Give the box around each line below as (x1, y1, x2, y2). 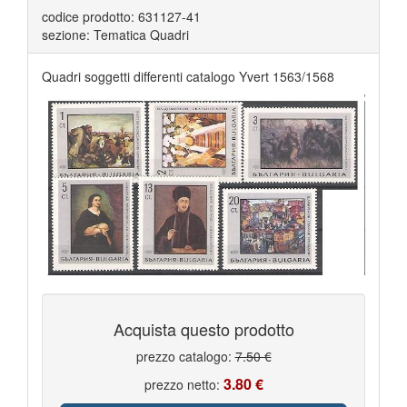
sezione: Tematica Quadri (42, 25, 189, 45)
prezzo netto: (144, 375, 223, 394)
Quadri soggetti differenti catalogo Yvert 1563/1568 (42, 67, 334, 86)
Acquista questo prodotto (113, 317, 294, 342)
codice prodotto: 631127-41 (42, 7, 201, 26)
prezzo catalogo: (135, 347, 235, 366)
